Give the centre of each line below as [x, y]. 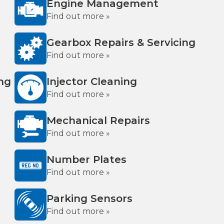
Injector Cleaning [92, 81]
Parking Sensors [89, 198]
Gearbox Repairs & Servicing [121, 42]
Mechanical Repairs [98, 120]
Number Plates [86, 159]
